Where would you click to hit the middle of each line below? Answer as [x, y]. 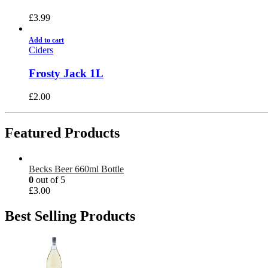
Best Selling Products [70, 216]
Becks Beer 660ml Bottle [76, 169]
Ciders [41, 50]
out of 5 [49, 179]
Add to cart [46, 40]
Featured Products [62, 133]
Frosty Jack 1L [66, 74]
